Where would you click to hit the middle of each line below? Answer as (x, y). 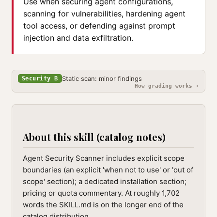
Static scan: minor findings (102, 78)
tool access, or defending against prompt (99, 26)
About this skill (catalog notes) (94, 137)
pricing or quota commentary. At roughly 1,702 (101, 193)
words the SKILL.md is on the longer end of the (103, 205)
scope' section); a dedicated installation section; (105, 181)
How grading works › (167, 86)
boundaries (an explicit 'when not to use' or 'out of (108, 170)
